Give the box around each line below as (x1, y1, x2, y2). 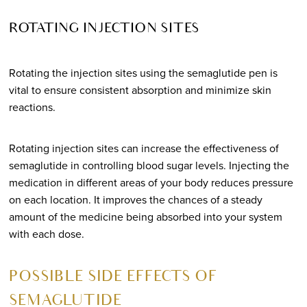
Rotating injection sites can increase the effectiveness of (8, 140, 279, 156)
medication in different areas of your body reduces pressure (8, 174, 293, 191)
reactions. (8, 99, 56, 115)
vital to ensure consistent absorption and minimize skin (8, 82, 271, 98)
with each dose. (8, 225, 84, 242)
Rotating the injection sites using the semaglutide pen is (8, 64, 278, 81)
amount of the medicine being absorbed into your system (8, 208, 282, 225)
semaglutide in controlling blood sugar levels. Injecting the (8, 157, 289, 173)
